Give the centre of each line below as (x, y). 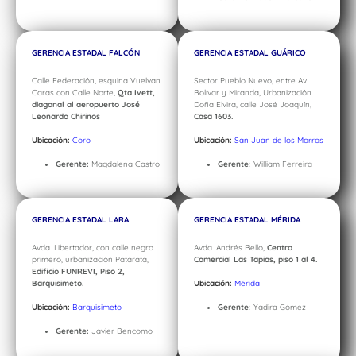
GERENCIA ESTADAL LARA (80, 220)
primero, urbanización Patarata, (90, 260)
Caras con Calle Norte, (75, 93)
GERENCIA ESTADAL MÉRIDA (247, 220)
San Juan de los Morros (279, 141)
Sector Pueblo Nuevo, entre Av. (251, 81)
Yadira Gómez (279, 308)
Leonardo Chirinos (66, 117)
